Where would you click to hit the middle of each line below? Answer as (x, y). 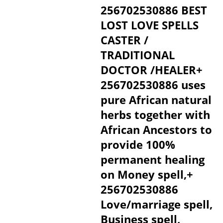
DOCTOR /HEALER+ (151, 70)
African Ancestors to (156, 129)
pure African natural (156, 100)
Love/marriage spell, (156, 204)
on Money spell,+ (147, 174)
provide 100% (138, 144)
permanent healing (152, 159)
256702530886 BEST (154, 10)
